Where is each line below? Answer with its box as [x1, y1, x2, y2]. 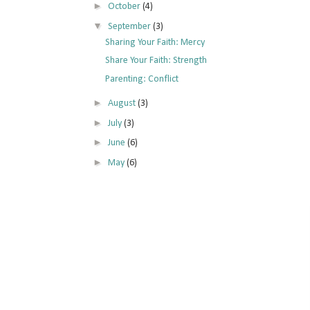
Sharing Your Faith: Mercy [104, 37, 205, 48]
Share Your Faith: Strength [104, 55, 207, 66]
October [107, 1, 143, 12]
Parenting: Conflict [104, 73, 179, 84]
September [107, 21, 153, 32]
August [107, 98, 138, 109]
